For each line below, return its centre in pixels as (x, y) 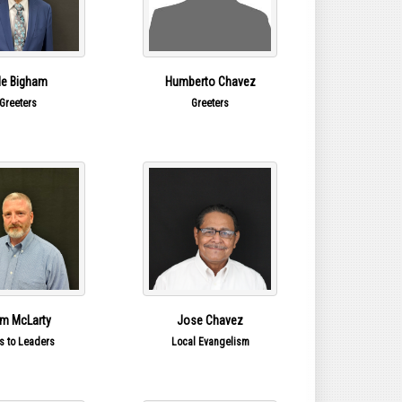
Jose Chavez (210, 321)
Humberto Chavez (210, 82)
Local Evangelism (210, 342)
